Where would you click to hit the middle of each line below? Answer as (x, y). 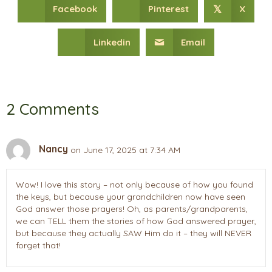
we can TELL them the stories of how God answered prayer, (136, 221)
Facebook (75, 8)
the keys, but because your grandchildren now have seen (131, 196)
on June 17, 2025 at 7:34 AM (125, 150)
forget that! (38, 245)
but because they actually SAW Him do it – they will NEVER (134, 233)
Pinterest (168, 8)
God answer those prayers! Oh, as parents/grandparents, (132, 209)
